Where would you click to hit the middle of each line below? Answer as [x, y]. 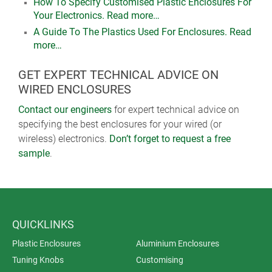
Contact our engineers [65, 110]
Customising [160, 260]
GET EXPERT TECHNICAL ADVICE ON [118, 75]
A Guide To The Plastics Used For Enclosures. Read [142, 32]
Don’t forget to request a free [170, 139]
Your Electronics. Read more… [97, 16]
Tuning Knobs [38, 260]
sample [34, 154]
